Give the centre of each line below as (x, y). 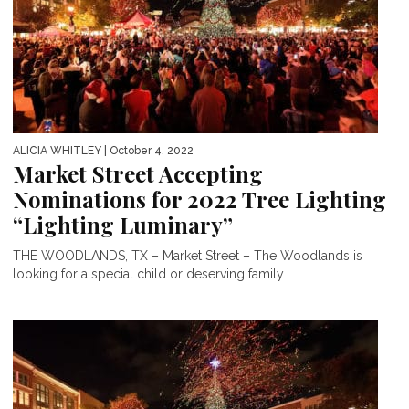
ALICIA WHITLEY (57, 150)
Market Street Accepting (138, 173)
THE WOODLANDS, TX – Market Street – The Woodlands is (188, 255)
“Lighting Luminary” (123, 224)
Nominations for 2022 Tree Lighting (199, 199)
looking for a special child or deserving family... (152, 273)
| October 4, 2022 (147, 150)
